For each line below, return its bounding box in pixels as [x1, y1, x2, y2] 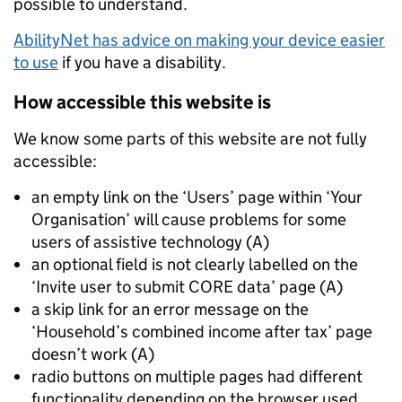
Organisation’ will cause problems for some [31, 209, 346, 230]
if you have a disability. [58, 52, 226, 73]
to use [13, 52, 58, 73]
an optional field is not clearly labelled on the [31, 254, 358, 275]
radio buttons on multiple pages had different [31, 366, 363, 387]
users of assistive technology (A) [31, 232, 269, 252]
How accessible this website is [13, 91, 271, 114]
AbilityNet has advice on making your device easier [13, 30, 385, 50]
